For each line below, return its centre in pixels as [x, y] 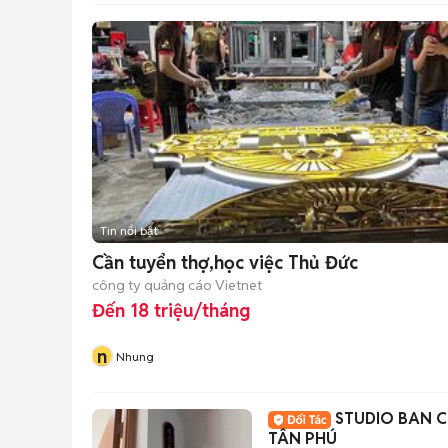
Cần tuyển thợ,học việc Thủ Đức [225, 262]
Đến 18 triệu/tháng [171, 310]
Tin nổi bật [129, 230]
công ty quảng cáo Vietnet [177, 284]
